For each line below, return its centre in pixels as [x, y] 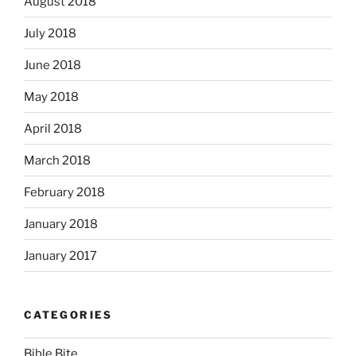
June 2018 [52, 65]
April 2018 [53, 128]
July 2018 [50, 33]
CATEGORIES [68, 315]
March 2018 [57, 160]
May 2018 [51, 97]
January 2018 [61, 224]
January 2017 [60, 255]
